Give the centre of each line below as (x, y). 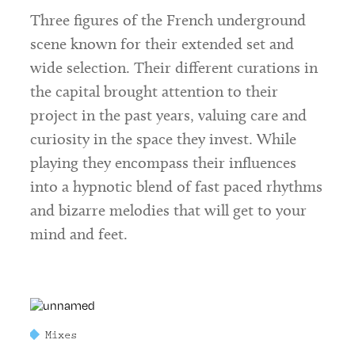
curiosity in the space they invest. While (163, 138)
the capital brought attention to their (154, 91)
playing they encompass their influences (163, 162)
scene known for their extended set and (162, 43)
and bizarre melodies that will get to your (168, 210)
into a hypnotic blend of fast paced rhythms (176, 186)
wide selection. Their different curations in (174, 67)
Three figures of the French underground (168, 19)
